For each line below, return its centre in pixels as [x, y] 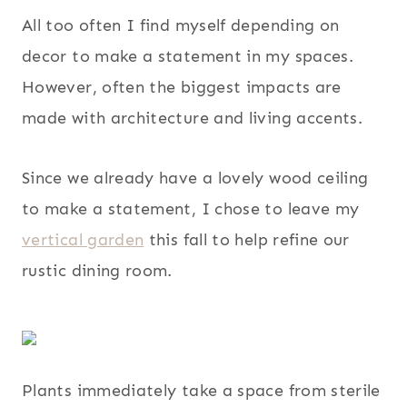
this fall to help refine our [247, 239]
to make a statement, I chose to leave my [191, 208]
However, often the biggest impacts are [182, 87]
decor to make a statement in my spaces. [188, 56]
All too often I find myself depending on [181, 25]
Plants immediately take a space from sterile [201, 390]
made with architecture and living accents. [193, 118]
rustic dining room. [97, 270]
